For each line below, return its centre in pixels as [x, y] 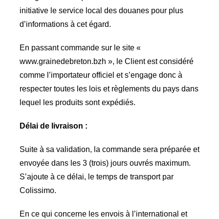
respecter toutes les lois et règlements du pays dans [109, 89]
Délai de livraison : [53, 126]
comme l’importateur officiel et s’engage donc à [101, 75]
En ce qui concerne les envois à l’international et [103, 214]
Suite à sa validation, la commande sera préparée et [109, 149]
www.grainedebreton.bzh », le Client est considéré [106, 61]
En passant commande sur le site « [80, 48]
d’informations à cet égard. [65, 24]
